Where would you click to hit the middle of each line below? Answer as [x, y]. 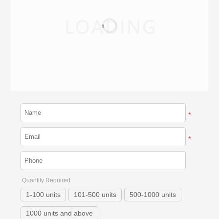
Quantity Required [46, 181]
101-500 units [95, 195]
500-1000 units [153, 195]
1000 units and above [60, 213]
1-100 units [44, 195]
